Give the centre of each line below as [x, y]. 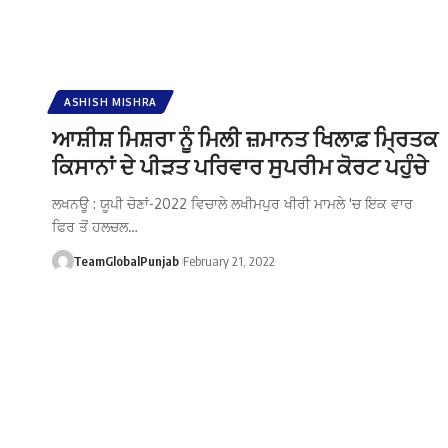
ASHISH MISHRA [111, 101]
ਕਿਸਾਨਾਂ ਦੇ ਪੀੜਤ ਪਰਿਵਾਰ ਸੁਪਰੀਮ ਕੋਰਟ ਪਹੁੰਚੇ [240, 165]
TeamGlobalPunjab [125, 260]
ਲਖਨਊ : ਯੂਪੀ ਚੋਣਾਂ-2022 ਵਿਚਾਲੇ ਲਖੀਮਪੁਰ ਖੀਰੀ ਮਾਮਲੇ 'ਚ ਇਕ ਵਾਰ [232, 203]
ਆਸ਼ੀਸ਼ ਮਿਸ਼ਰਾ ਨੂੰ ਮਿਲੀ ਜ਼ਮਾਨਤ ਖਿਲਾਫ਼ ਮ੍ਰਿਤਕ [245, 137]
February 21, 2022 [228, 260]
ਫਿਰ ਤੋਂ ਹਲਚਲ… [95, 226]
